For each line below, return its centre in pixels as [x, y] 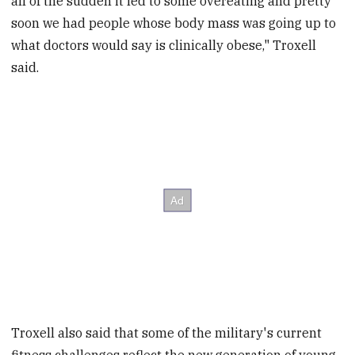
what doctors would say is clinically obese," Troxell [164, 45]
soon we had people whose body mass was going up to [174, 23]
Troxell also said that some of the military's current [167, 333]
